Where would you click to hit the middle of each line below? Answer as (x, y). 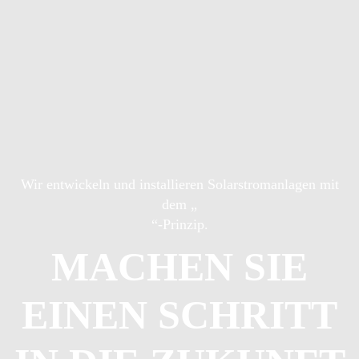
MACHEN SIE (179, 267)
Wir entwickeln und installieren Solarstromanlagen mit (179, 185)
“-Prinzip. (179, 225)
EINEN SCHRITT (179, 315)
